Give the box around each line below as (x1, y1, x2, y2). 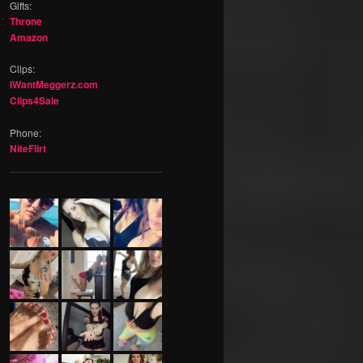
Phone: (10, 125, 41, 139)
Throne (10, 13, 42, 28)
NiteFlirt (10, 140, 46, 156)
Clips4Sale (10, 93, 59, 109)
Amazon (10, 29, 48, 45)
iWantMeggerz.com (10, 77, 98, 92)
